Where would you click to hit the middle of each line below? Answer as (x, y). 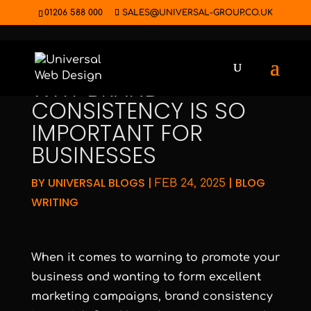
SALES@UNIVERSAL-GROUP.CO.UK (197, 12)
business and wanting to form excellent (146, 277)
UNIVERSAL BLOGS (96, 183)
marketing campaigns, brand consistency (152, 296)
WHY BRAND (95, 89)
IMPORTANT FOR (117, 133)
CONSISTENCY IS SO (138, 111)
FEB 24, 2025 (190, 183)
